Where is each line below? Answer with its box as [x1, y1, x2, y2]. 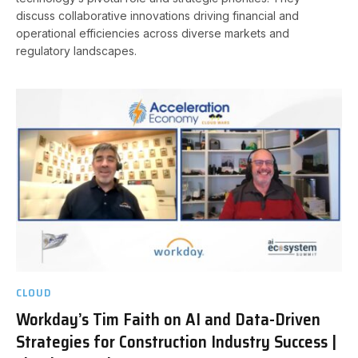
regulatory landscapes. [16, 43, 137, 58]
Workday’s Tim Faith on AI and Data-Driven [16, 306, 320, 332]
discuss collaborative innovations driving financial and [16, 8, 299, 22]
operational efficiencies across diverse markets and [16, 26, 289, 40]
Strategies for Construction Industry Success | [16, 328, 336, 355]
